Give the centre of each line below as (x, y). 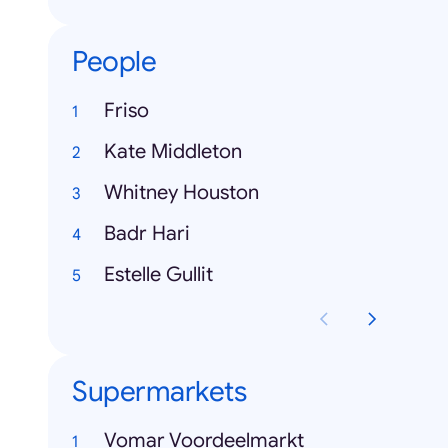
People (114, 62)
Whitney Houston (181, 193)
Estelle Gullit (158, 275)
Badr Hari (147, 234)
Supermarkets (159, 392)
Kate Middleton (173, 152)
